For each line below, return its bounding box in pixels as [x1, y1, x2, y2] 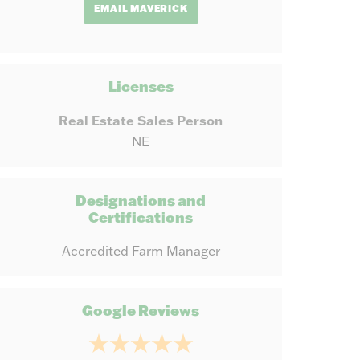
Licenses [108, 77, 174, 96]
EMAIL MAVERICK [94, 2, 188, 15]
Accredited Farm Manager [61, 243, 220, 260]
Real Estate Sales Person [59, 112, 223, 129]
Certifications [88, 208, 194, 227]
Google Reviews [82, 301, 200, 320]
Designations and [76, 191, 207, 211]
